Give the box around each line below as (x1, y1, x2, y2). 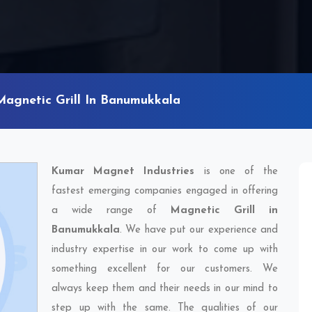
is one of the (194, 166, 279, 177)
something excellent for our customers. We (52, 264, 278, 274)
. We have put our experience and (120, 225, 278, 235)
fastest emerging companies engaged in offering (52, 186, 278, 196)
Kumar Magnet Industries (52, 166, 195, 177)
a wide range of (52, 205, 171, 216)
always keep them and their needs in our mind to (52, 283, 278, 294)
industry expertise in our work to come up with (52, 244, 278, 255)
